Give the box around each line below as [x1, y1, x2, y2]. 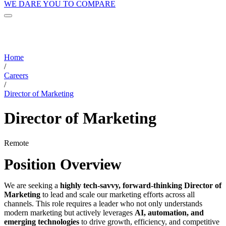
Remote [4, 138, 29, 147]
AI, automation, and [135, 208, 204, 217]
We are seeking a [4, 181, 60, 190]
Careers [4, 71, 28, 80]
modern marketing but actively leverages [4, 208, 135, 217]
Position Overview [4, 155, 122, 173]
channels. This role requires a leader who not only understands [4, 199, 202, 208]
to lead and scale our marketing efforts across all [40, 190, 195, 199]
